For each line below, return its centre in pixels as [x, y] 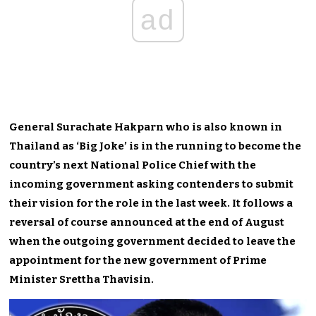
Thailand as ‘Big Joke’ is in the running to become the [156, 146]
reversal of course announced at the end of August [147, 222]
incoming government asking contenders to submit [152, 184]
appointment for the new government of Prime [138, 260]
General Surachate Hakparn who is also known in [146, 127]
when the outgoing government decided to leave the [153, 241]
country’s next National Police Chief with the [133, 165]
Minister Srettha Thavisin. [82, 279]
